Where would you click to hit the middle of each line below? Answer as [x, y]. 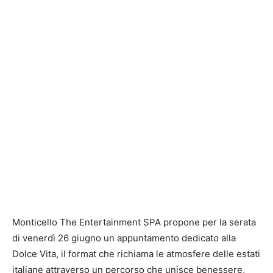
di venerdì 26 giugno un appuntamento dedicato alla [124, 238]
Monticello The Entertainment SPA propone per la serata [134, 222]
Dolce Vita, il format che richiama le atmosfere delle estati [136, 253]
